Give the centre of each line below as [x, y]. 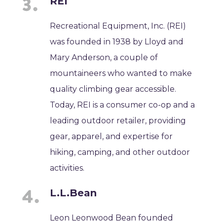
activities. [67, 168]
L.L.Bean [74, 193]
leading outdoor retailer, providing [118, 120]
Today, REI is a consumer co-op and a [123, 105]
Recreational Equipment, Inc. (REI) [118, 26]
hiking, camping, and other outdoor [120, 152]
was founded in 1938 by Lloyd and [117, 41]
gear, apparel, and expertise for [111, 136]
